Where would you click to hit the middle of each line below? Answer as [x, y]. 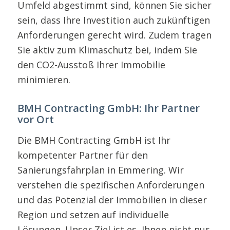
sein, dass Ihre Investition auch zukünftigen [113, 20]
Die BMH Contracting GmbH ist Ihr [94, 140]
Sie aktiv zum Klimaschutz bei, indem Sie [107, 50]
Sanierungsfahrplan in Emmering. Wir [100, 170]
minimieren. [44, 80]
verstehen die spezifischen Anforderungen [111, 185]
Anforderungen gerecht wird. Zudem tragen [114, 35]
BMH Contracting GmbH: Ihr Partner [108, 108]
